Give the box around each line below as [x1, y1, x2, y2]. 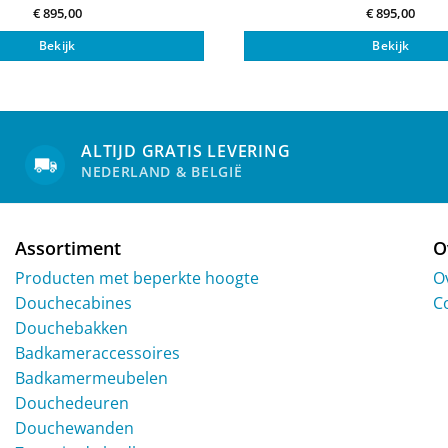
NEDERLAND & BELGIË [81, 161, 243, 181]
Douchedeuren [15, 392, 129, 415]
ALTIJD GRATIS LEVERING [81, 139, 291, 162]
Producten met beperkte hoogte [15, 267, 259, 290]
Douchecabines [15, 292, 132, 315]
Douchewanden [15, 417, 134, 440]
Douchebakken [15, 317, 128, 340]
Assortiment [15, 235, 121, 260]
